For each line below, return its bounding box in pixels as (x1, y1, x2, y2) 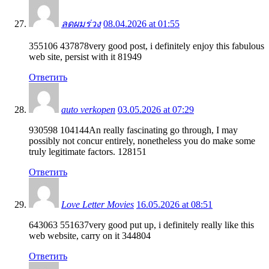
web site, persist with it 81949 (29, 51, 142, 62)
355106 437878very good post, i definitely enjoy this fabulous (29, 40, 264, 51)
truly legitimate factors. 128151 (29, 146, 147, 157)
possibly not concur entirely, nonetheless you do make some (29, 135, 255, 146)
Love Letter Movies (61, 199, 134, 210)
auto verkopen (61, 104, 115, 115)
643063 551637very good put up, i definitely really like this (29, 219, 254, 230)
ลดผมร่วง (61, 18, 101, 29)
